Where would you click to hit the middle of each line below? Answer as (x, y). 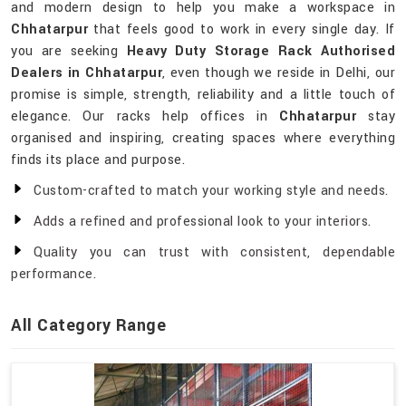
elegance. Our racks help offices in (145, 117)
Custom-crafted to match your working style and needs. (211, 191)
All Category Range (88, 326)
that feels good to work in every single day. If (242, 30)
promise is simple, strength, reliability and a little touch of (203, 95)
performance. (53, 275)
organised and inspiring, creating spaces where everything (203, 139)
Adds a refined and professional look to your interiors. (203, 222)
